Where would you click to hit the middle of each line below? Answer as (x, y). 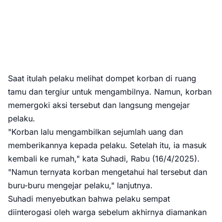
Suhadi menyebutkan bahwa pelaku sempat (89, 199)
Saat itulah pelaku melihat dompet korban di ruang (102, 78)
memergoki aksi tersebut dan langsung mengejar (99, 105)
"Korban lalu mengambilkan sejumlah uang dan (95, 132)
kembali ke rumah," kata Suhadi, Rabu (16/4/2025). (104, 159)
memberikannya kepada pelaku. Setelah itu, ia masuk (107, 145)
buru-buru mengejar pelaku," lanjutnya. (80, 185)
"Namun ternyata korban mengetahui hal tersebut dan (108, 172)
